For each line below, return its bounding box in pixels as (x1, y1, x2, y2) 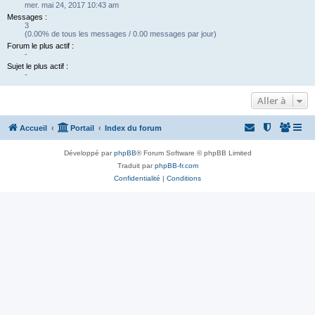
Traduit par (117, 162, 155, 169)
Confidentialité (114, 174, 160, 182)
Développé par (63, 149, 114, 157)
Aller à (257, 94, 286, 107)
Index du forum (105, 124, 162, 132)
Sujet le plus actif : (7, 62, 68, 70)
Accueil (20, 124, 47, 132)
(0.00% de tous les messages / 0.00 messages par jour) (25, 30, 217, 38)
